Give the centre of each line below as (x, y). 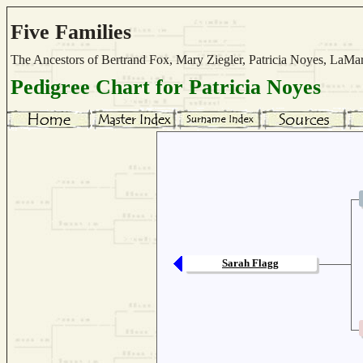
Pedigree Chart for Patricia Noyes (166, 87)
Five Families (71, 32)
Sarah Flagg (250, 263)
